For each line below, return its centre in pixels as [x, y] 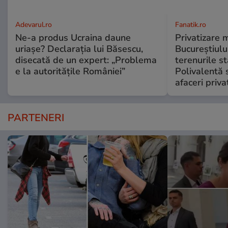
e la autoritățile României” [70, 72]
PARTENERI [36, 118]
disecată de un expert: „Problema [86, 60]
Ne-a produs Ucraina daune [73, 38]
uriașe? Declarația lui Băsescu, [79, 49]
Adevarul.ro [34, 25]
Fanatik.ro [190, 25]
